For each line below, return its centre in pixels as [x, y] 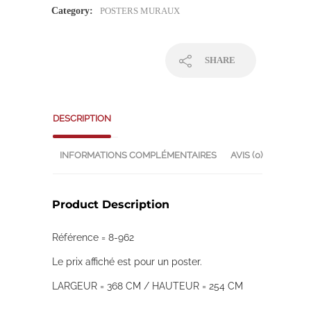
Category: [72, 10]
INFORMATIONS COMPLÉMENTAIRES [138, 155]
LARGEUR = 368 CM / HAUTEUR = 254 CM [148, 286]
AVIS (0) [246, 155]
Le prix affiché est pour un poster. [127, 261]
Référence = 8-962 [93, 237]
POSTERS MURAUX [140, 10]
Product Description [111, 204]
